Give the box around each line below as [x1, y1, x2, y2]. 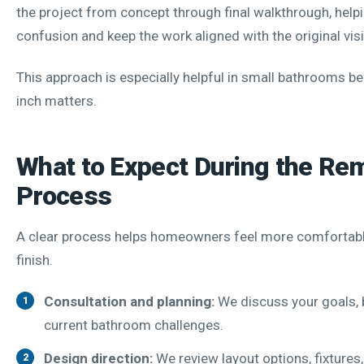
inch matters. [16, 92, 97, 109]
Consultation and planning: [44, 292, 214, 310]
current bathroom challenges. [44, 316, 223, 333]
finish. [16, 251, 53, 268]
